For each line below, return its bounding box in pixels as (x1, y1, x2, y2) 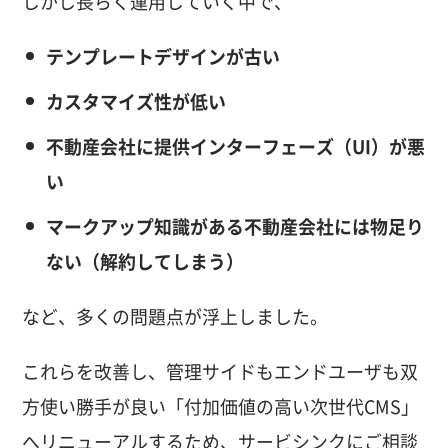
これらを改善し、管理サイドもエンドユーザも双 (22, 363, 419, 382)
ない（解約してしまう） (45, 252, 244, 271)
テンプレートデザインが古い (45, 47, 280, 66)
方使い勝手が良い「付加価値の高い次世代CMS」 (22, 398, 420, 417)
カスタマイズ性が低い (45, 92, 226, 111)
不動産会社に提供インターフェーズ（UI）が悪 (45, 137, 425, 156)
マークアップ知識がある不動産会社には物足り (45, 217, 424, 236)
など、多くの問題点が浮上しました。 (22, 307, 329, 326)
